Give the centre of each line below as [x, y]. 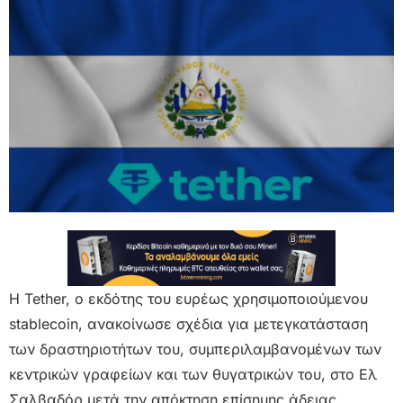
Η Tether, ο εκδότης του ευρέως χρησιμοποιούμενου [188, 298]
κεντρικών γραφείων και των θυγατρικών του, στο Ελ [193, 374]
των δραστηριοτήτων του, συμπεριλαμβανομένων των [195, 349]
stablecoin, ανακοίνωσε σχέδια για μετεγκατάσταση [188, 323]
